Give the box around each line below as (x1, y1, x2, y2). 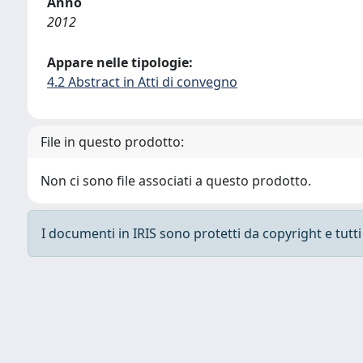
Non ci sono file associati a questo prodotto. (41, 172, 311, 190)
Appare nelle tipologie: (47, 53, 193, 71)
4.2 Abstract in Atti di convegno (47, 73, 237, 91)
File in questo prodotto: (41, 133, 184, 151)
